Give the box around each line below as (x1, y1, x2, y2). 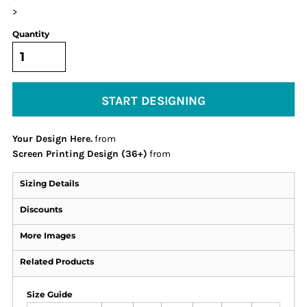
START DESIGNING (101, 93, 206, 108)
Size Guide (27, 289, 73, 299)
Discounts (20, 204, 62, 214)
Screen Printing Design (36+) (12, 148, 147, 160)
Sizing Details (20, 178, 79, 188)
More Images (20, 230, 75, 241)
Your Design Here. (12, 133, 93, 145)
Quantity (12, 29, 49, 39)
